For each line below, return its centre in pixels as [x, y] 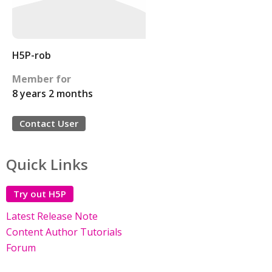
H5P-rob [32, 55]
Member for [42, 79]
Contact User [49, 123]
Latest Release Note [52, 216]
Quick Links [47, 164]
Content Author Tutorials [64, 232]
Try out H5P [40, 194]
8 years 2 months [53, 93]
